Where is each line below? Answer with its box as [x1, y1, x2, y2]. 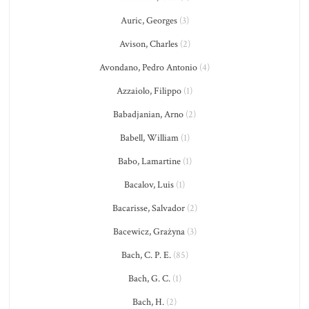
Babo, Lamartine [117, 155, 181, 168]
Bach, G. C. [128, 272, 170, 285]
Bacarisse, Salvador [112, 202, 185, 215]
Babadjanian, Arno [113, 108, 183, 121]
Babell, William [119, 132, 179, 144]
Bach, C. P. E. [121, 249, 171, 261]
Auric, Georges [120, 14, 177, 27]
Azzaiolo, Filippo [117, 85, 181, 97]
